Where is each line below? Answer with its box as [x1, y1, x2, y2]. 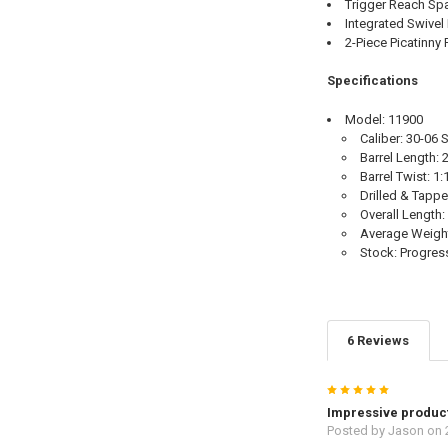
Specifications [326, 73, 418, 89]
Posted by [326, 422, 388, 438]
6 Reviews [347, 333, 410, 349]
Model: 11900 [344, 111, 423, 127]
